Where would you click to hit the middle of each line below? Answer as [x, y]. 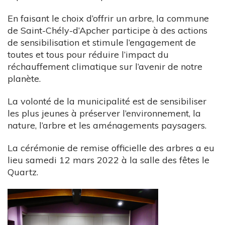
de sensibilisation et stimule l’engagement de [102, 42]
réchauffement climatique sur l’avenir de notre [105, 66]
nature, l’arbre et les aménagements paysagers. [107, 125]
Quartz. [23, 172]
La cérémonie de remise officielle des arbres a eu [111, 148]
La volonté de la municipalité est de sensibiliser [107, 101]
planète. [24, 78]
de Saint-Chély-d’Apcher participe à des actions [107, 30]
